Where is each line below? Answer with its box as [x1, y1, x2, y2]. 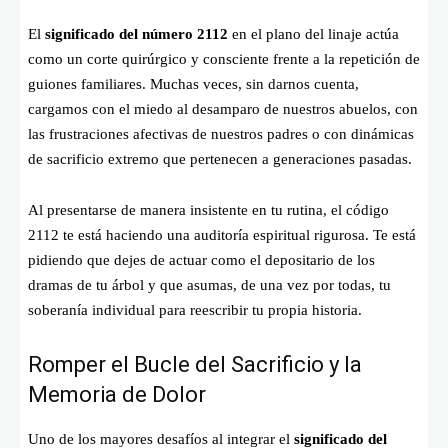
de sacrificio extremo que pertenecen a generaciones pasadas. [28, 150, 412, 167]
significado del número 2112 [45, 25, 228, 42]
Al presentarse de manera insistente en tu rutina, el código [28, 201, 389, 218]
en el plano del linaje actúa [228, 25, 399, 42]
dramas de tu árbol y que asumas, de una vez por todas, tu [28, 276, 391, 293]
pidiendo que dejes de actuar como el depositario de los [28, 251, 375, 268]
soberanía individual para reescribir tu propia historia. [28, 301, 362, 318]
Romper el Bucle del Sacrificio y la [28, 351, 362, 377]
